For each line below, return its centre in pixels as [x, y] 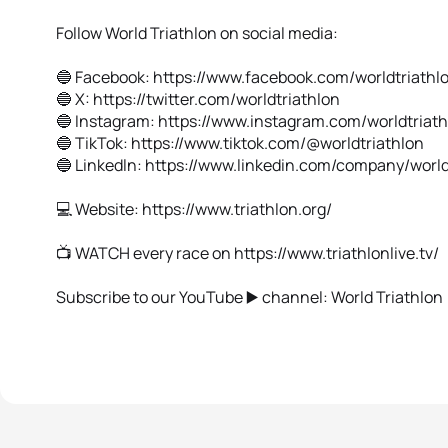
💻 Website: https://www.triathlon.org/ [194, 209]
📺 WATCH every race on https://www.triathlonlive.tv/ [247, 253]
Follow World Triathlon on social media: [197, 33]
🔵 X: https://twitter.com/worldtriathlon [198, 99]
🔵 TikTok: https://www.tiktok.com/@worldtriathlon [240, 143]
